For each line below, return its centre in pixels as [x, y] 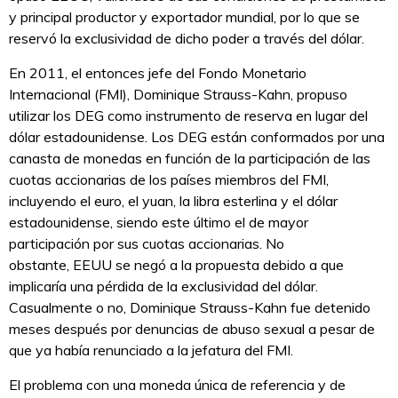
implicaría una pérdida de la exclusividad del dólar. [163, 287]
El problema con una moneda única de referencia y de [177, 385]
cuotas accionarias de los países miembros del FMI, [169, 180]
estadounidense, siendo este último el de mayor [159, 223]
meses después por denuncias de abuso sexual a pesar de [192, 329]
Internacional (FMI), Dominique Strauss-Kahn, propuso [178, 95]
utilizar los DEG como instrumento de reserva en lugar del [188, 116]
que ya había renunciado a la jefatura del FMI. [151, 350]
